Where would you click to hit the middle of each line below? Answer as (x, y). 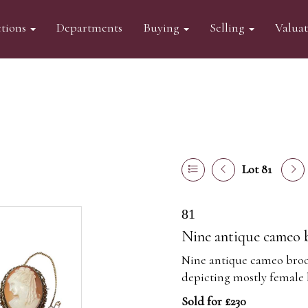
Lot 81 (257, 169)
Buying (162, 27)
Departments (89, 27)
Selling (228, 27)
